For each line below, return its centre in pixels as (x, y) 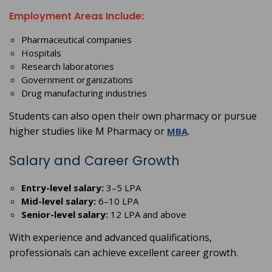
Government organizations (77, 80)
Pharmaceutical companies (76, 40)
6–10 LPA (117, 201)
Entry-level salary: (63, 188)
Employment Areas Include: (76, 16)
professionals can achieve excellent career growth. (124, 253)
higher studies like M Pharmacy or (88, 131)
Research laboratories (68, 66)
